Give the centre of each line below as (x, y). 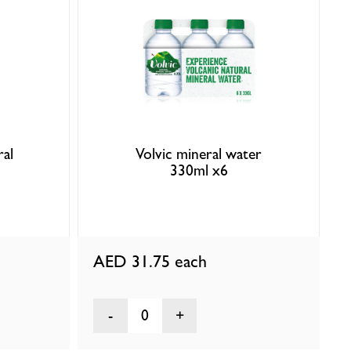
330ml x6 (199, 171)
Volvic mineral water (199, 154)
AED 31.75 (134, 261)
